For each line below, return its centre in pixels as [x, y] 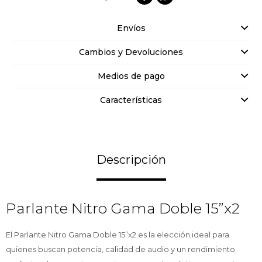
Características [131, 100]
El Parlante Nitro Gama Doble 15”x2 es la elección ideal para [118, 235]
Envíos [131, 28]
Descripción [131, 160]
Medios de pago [131, 76]
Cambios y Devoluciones [131, 52]
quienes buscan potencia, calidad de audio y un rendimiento [120, 249]
